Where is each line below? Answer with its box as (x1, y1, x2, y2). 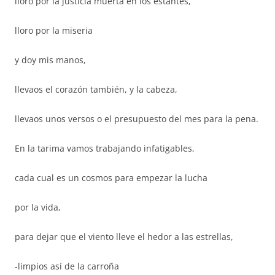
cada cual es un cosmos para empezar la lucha (15, 172, 207, 184)
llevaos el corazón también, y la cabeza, (15, 83, 177, 95)
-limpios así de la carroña (15, 260, 119, 272)
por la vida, (15, 201, 61, 213)
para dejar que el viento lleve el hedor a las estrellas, (15, 231, 233, 242)
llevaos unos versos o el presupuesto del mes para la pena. (15, 113, 258, 125)
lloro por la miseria (15, 25, 93, 36)
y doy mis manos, (15, 54, 86, 66)
